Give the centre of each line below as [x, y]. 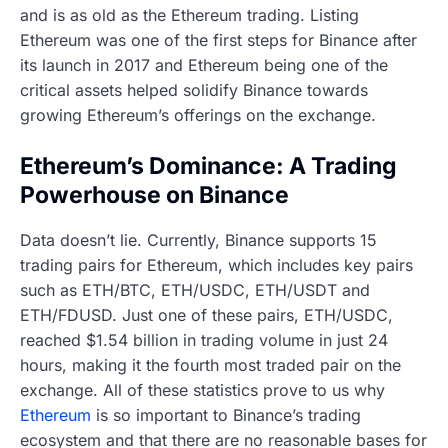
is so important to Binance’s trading [226, 415]
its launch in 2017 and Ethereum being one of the [204, 64]
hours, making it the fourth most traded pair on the [210, 365]
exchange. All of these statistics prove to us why [202, 390]
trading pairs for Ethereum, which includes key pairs [216, 265]
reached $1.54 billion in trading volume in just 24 [204, 340]
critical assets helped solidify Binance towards [194, 89]
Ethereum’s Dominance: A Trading [208, 165]
